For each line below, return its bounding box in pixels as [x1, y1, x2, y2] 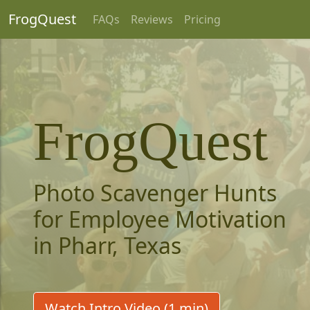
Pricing [184, 12, 221, 27]
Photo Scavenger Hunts [33, 178, 277, 208]
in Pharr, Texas [33, 230, 181, 260]
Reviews [131, 12, 173, 27]
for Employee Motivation [33, 204, 286, 234]
